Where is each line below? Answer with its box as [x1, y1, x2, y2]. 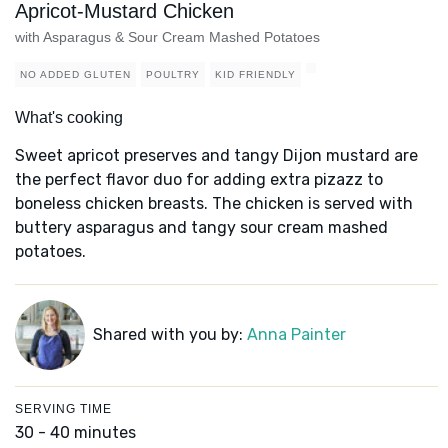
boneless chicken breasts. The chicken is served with [15, 194, 413, 214]
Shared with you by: [92, 325, 247, 345]
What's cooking [15, 109, 123, 127]
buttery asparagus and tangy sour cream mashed [15, 218, 388, 238]
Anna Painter [246, 325, 346, 345]
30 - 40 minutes [15, 423, 136, 443]
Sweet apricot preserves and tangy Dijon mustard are [15, 146, 418, 166]
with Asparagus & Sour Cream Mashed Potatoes [15, 29, 320, 46]
